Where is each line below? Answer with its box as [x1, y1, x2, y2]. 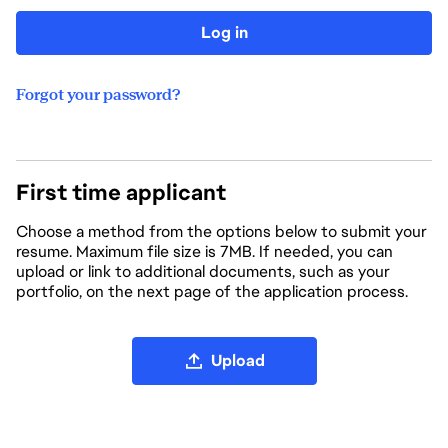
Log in [200, 22, 248, 43]
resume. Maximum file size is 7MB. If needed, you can [16, 241, 393, 262]
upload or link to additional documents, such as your [16, 261, 390, 282]
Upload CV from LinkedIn [133, 407, 313, 428]
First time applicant [16, 178, 226, 207]
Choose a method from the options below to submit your [16, 221, 427, 242]
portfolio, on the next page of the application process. [16, 281, 408, 302]
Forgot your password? [16, 84, 180, 105]
